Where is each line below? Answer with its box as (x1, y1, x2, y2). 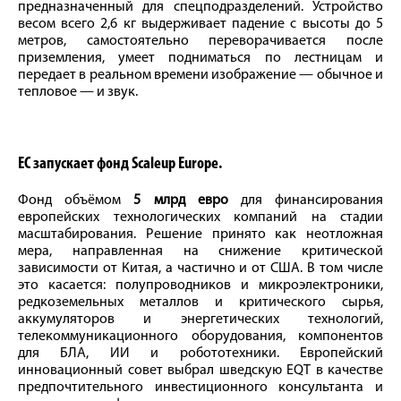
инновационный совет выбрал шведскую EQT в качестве (18, 363, 383, 379)
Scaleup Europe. (132, 156, 222, 174)
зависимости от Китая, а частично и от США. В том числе (18, 261, 383, 277)
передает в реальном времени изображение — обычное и (18, 68, 383, 83)
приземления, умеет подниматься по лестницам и (18, 51, 383, 66)
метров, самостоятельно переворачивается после (18, 34, 383, 49)
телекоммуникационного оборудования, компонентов (18, 329, 383, 345)
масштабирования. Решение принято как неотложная (18, 227, 383, 243)
